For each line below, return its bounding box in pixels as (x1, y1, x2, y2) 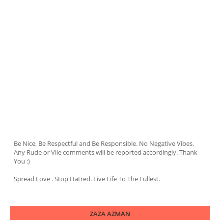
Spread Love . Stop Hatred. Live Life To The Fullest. (14, 174, 160, 183)
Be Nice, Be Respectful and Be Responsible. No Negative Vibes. (14, 138, 194, 148)
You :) (14, 156, 30, 165)
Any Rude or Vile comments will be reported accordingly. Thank (14, 147, 197, 157)
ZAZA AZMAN (90, 209, 130, 218)
